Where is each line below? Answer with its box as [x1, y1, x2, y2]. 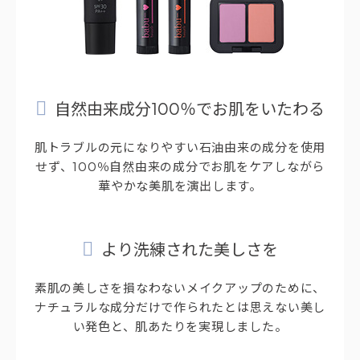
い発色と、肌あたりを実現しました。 [72, 317, 288, 333]
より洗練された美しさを [101, 238, 278, 259]
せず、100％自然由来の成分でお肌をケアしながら [35, 157, 325, 174]
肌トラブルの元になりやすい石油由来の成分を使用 [34, 138, 326, 154]
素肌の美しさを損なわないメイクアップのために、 [34, 279, 326, 295]
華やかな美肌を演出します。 [98, 177, 262, 193]
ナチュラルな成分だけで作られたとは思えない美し [34, 298, 326, 314]
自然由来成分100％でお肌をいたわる [55, 97, 325, 118]
